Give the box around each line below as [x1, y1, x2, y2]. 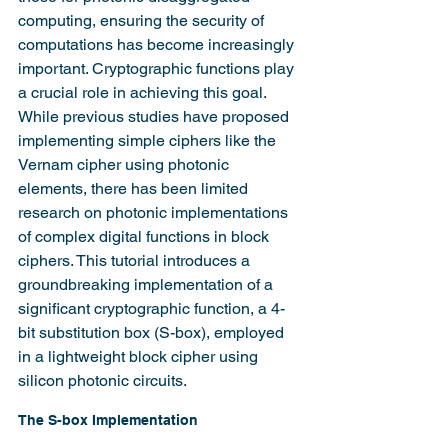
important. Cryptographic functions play [18, 59, 298, 78]
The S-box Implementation [18, 412, 198, 428]
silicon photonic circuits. [18, 371, 187, 390]
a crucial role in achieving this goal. [18, 83, 270, 102]
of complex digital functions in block [18, 227, 273, 246]
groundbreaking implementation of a [18, 275, 277, 294]
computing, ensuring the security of [18, 11, 268, 30]
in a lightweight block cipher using [18, 347, 262, 366]
